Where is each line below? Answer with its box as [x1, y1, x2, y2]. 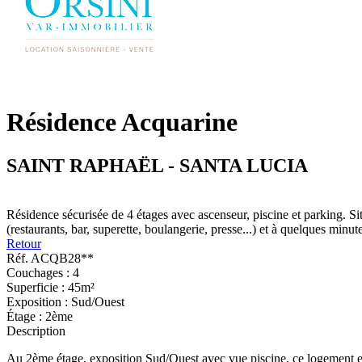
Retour [6, 236, 41, 250]
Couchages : [6, 265, 69, 280]
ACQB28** [28, 250, 94, 265]
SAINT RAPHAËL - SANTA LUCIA [6, 154, 308, 176]
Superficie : [6, 280, 65, 294]
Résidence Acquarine [6, 107, 238, 137]
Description [6, 323, 65, 338]
